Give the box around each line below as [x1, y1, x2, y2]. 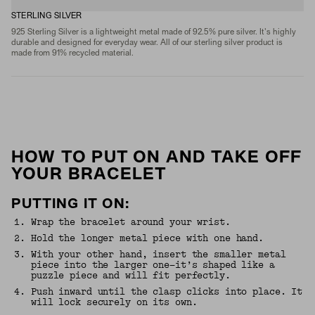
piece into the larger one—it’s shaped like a [31, 259, 275, 271]
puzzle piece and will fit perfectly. [31, 270, 231, 281]
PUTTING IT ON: [11, 198, 130, 211]
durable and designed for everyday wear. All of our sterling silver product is [11, 39, 283, 46]
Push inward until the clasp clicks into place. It [31, 286, 303, 297]
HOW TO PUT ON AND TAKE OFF [11, 150, 302, 166]
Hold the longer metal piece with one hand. [31, 233, 264, 244]
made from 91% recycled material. [11, 50, 134, 57]
